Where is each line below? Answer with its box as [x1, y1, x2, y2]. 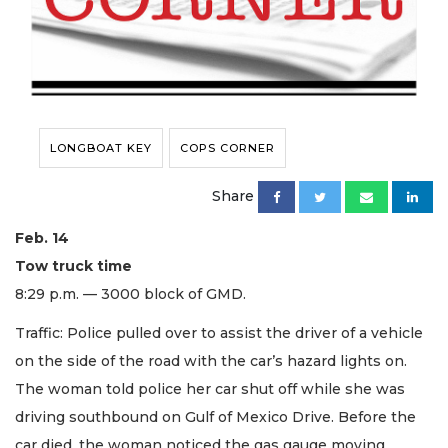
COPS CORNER [180, 141, 275, 156]
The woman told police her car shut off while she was [15, 379, 405, 398]
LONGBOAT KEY [50, 141, 152, 156]
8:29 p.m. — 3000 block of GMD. [15, 285, 246, 304]
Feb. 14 [15, 229, 69, 248]
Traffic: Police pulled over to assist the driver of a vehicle [15, 323, 423, 342]
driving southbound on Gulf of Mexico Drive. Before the [15, 407, 416, 426]
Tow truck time [15, 257, 132, 276]
